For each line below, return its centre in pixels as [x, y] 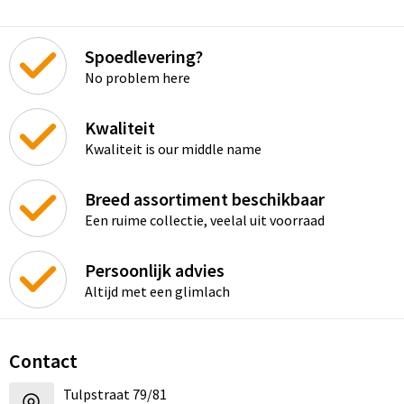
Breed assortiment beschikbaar [204, 198]
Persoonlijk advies [154, 270]
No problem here [137, 77]
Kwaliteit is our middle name [173, 148]
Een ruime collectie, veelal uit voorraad [204, 220]
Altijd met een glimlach [157, 291]
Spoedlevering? [143, 56]
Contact [43, 361]
